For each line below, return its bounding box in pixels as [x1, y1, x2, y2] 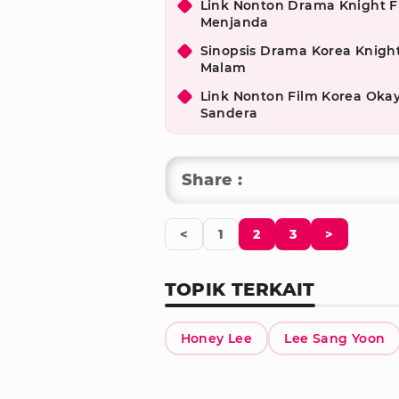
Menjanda [199, 14, 269, 31]
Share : [181, 170, 243, 191]
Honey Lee [180, 330, 253, 347]
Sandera [199, 105, 258, 122]
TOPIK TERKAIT [164, 279, 315, 301]
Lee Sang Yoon [284, 330, 386, 347]
